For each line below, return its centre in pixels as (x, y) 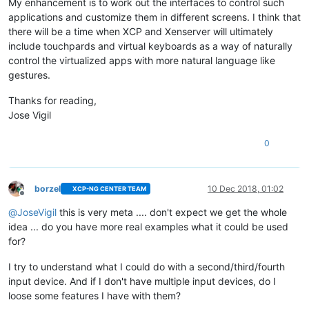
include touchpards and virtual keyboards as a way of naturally (150, 46)
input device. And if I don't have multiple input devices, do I (142, 281)
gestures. (29, 74)
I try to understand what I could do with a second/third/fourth (147, 266)
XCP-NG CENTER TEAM (110, 189)
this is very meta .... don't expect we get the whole (172, 212)
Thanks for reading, (52, 100)
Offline (34, 199)
